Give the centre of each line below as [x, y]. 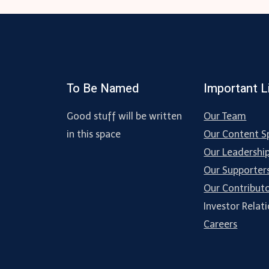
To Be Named [103, 89]
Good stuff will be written [124, 116]
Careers [221, 224]
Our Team [225, 116]
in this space [94, 134]
